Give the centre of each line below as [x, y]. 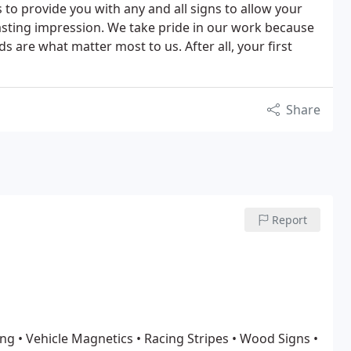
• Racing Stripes [181, 338]
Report [290, 220]
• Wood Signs [270, 338]
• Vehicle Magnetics [74, 338]
